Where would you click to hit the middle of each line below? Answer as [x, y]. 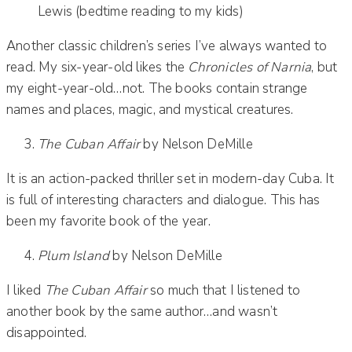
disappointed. [47, 332]
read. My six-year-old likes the [97, 67]
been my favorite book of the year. [108, 221]
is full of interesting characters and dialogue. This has [163, 200]
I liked [26, 290]
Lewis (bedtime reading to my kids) [141, 11]
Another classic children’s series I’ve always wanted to [167, 46]
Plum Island [74, 255]
